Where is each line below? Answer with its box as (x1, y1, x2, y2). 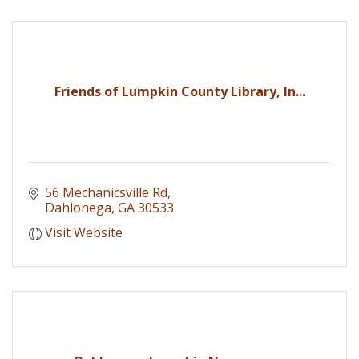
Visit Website (45, 223, 123, 241)
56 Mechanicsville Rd (45, 183, 167, 201)
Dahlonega (45, 198, 111, 216)
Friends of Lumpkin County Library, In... (54, 82, 305, 100)
